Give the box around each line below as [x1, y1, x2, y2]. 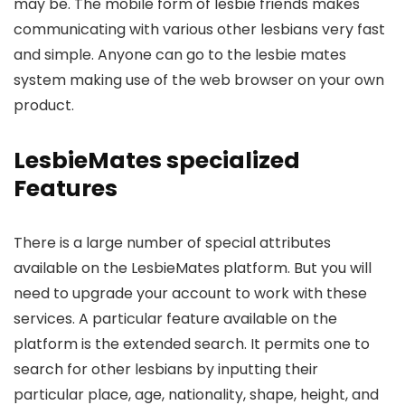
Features [14, 173, 118, 205]
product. [14, 95, 74, 117]
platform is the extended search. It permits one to [14, 334, 370, 355]
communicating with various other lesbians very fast [14, 19, 385, 41]
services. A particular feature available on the [14, 308, 337, 330]
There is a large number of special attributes [14, 232, 331, 254]
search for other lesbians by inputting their [14, 359, 318, 381]
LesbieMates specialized [14, 145, 300, 177]
